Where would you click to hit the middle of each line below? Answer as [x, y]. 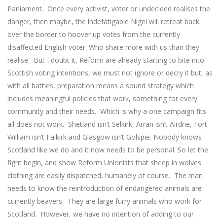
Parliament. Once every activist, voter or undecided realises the [109, 9]
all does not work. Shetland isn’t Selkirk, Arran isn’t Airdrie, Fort [107, 124]
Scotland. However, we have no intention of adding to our [101, 214]
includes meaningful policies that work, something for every [102, 99]
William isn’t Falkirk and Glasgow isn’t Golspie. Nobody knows [105, 137]
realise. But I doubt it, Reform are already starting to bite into [106, 60]
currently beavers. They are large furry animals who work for [105, 201]
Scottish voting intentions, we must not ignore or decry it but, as [110, 73]
